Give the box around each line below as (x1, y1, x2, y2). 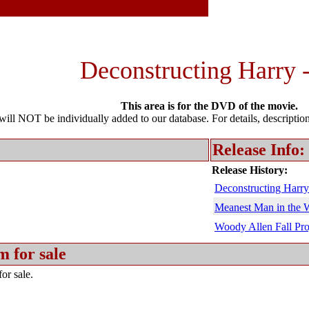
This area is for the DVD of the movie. (121, 100, 298, 112)
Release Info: (212, 141, 305, 159)
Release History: (212, 164, 288, 176)
